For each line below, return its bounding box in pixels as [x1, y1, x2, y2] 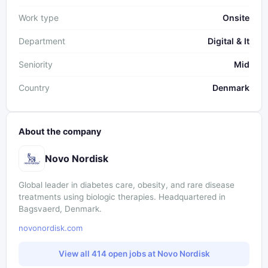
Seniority [19, 59, 53, 70]
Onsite [223, 13, 249, 23]
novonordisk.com [19, 223, 83, 233]
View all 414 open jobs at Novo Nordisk [58, 248, 210, 258]
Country [19, 83, 50, 93]
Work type [19, 13, 59, 23]
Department [19, 36, 65, 47]
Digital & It [208, 36, 249, 47]
